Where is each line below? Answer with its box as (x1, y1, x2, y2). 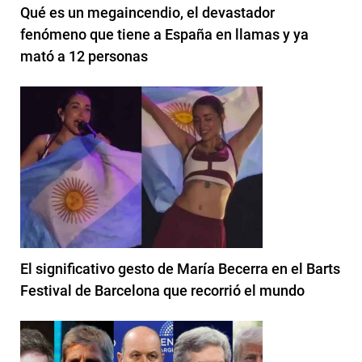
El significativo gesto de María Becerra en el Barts (20, 260, 340, 278)
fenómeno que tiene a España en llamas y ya (20, 26, 309, 44)
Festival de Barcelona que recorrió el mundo (20, 282, 305, 300)
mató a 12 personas (20, 48, 148, 65)
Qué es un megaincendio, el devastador (20, 4, 275, 22)
